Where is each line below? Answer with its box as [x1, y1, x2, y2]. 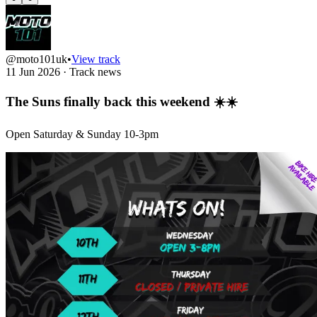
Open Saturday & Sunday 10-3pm [6, 127, 158, 140]
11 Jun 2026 [6, 66, 63, 79]
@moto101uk [6, 53, 67, 66]
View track [71, 53, 120, 66]
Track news [69, 66, 121, 79]
